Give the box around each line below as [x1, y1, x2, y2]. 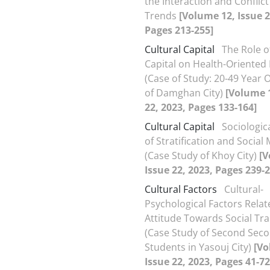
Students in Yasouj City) [145, 240, 254, 254]
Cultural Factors [145, 182, 217, 196]
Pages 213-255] [145, 23, 213, 37]
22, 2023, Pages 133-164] [145, 100, 257, 114]
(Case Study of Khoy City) [145, 148, 259, 162]
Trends [145, 8, 179, 22]
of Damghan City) [145, 86, 225, 99]
